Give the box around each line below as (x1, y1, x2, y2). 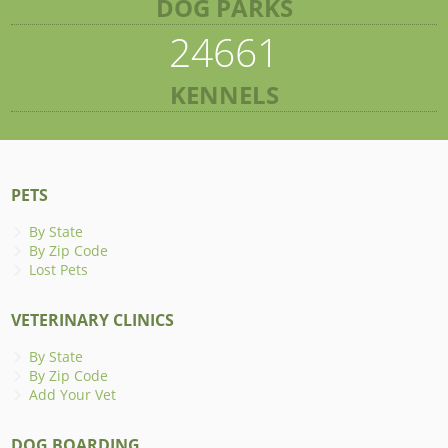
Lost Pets (29, 259, 89, 279)
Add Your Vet (29, 384, 117, 404)
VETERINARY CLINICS (11, 308, 175, 331)
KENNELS (169, 77, 279, 111)
